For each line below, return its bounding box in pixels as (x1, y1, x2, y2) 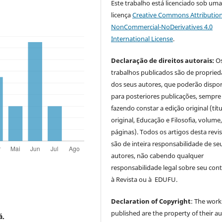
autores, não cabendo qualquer (111, 151, 204, 161)
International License (111, 34, 173, 44)
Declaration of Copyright (111, 197, 191, 206)
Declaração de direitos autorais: (111, 56, 215, 65)
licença (111, 10, 133, 20)
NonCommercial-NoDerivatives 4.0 (111, 22, 213, 32)
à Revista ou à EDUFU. (111, 175, 178, 184)
